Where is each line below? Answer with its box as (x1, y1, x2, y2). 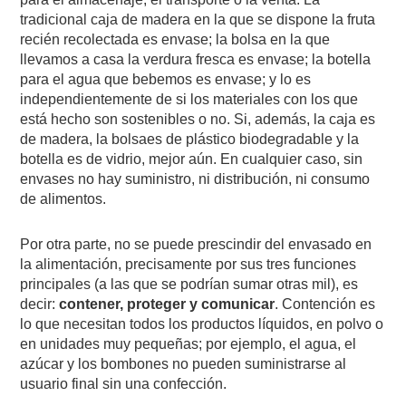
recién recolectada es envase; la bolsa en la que (20, 31, 331, 47)
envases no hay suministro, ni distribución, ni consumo (20, 170, 371, 187)
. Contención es (275, 295, 376, 312)
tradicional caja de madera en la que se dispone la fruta (20, 11, 376, 27)
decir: (20, 295, 60, 312)
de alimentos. (20, 190, 107, 207)
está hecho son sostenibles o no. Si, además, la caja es (20, 111, 376, 127)
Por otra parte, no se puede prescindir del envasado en (20, 236, 372, 252)
